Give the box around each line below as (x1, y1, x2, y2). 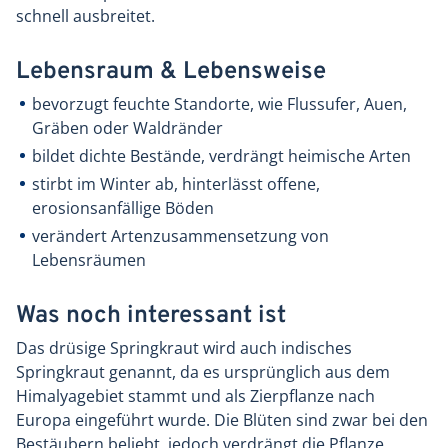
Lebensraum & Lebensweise (16, 57, 326, 88)
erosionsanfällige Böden (32, 197, 214, 220)
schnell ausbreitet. (16, 5, 155, 28)
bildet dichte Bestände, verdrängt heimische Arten (32, 145, 411, 168)
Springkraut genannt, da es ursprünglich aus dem (16, 361, 390, 384)
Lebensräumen (32, 249, 146, 272)
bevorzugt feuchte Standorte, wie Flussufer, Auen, (32, 93, 407, 116)
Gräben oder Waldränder (32, 117, 223, 140)
